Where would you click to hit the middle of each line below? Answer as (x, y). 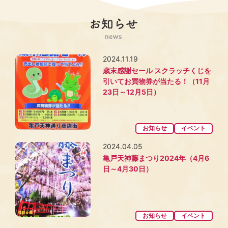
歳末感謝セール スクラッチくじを (157, 70)
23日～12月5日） (131, 92)
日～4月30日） (127, 168)
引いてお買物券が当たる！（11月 (156, 81)
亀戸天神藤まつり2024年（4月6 (156, 158)
